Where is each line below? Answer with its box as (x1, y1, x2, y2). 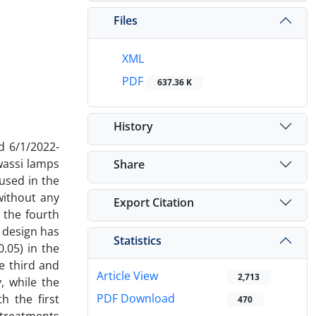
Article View (97, 268, 158, 284)
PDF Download (97, 291, 175, 307)
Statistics (114, 232, 162, 248)
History (114, 118, 153, 134)
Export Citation (114, 194, 194, 210)
